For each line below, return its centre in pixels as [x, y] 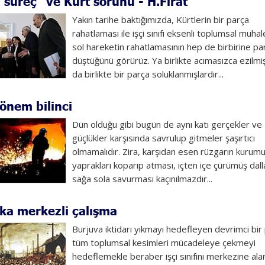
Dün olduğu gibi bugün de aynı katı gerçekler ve [167, 124]
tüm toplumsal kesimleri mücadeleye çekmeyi [164, 243]
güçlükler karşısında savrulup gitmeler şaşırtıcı [163, 138]
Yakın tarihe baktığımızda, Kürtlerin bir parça [160, 20]
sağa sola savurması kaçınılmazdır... [142, 179]
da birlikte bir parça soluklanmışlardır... [148, 74]
